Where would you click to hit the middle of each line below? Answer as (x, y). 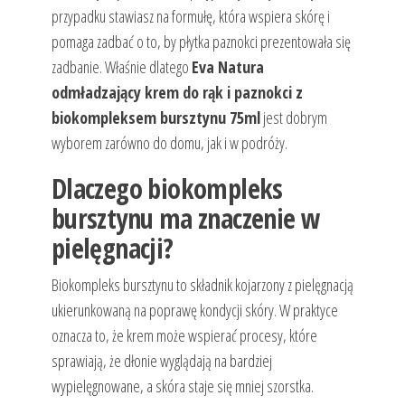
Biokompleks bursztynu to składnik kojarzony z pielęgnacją (202, 285)
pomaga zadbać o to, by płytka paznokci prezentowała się (201, 42)
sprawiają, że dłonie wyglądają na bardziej (161, 361)
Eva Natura (227, 67)
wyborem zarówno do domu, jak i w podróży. (169, 143)
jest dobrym (293, 118)
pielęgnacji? (112, 249)
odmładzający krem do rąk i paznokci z (177, 93)
